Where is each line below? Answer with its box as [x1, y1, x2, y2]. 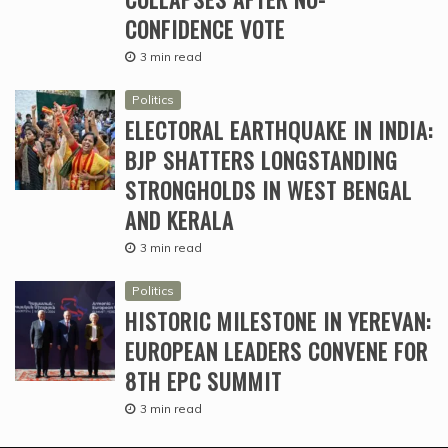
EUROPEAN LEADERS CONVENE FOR [125, 335, 428, 368]
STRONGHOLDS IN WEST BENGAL [125, 174, 412, 207]
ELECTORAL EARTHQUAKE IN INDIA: [125, 114, 433, 147]
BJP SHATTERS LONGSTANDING [125, 144, 398, 177]
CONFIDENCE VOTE [125, 13, 285, 46]
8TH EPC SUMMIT [125, 365, 282, 398]
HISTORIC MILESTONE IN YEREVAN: [125, 305, 431, 338]
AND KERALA [125, 204, 234, 237]
